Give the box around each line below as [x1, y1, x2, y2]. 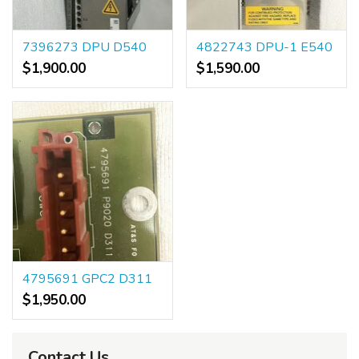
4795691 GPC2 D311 [22, 270, 152, 288]
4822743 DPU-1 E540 [196, 38, 333, 57]
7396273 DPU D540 [22, 38, 147, 57]
